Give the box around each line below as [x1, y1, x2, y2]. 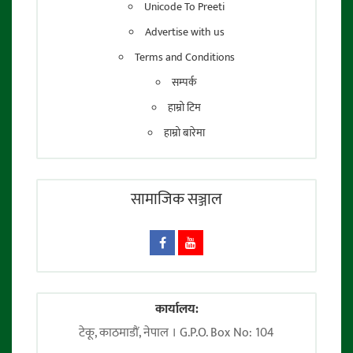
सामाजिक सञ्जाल [131, 186, 222, 214]
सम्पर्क [172, 73, 197, 92]
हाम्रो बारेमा [164, 124, 205, 143]
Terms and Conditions [134, 48, 235, 67]
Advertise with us [144, 23, 225, 42]
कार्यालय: [154, 299, 199, 321]
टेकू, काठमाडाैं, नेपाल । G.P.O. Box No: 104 [79, 322, 274, 344]
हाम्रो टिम [168, 98, 201, 117]
